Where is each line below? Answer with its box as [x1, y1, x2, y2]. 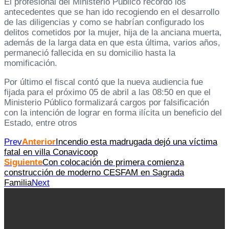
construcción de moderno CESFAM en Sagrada [4, 168, 184, 178]
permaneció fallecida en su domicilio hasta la [4, 48, 175, 58]
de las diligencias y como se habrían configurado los [4, 17, 204, 28]
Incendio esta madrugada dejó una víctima [56, 137, 217, 147]
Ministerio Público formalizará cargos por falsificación [4, 98, 209, 108]
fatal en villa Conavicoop [4, 147, 98, 157]
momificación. [4, 58, 57, 68]
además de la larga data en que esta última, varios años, [4, 38, 220, 48]
